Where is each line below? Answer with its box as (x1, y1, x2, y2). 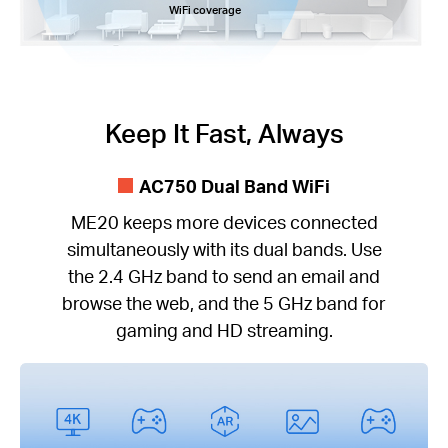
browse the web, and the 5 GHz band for (62, 290, 386, 314)
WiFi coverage (168, 2, 241, 18)
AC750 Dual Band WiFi (138, 173, 330, 197)
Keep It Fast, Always (104, 116, 344, 150)
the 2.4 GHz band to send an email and (68, 263, 380, 287)
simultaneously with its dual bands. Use (66, 236, 382, 260)
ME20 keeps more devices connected (70, 209, 378, 233)
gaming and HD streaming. (115, 317, 333, 341)
